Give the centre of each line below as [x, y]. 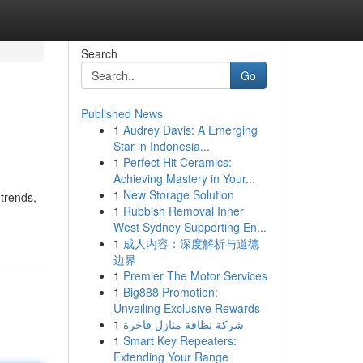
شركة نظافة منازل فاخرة [183, 324]
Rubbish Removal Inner [183, 211]
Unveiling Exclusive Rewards [186, 308]
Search [99, 53]
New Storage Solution [178, 194]
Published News [122, 113]
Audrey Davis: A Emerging [190, 130]
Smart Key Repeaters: [179, 340]
